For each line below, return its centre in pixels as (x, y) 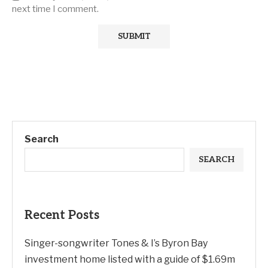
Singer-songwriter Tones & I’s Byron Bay (116, 243)
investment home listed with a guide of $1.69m (130, 260)
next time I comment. (55, 9)
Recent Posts (62, 216)
